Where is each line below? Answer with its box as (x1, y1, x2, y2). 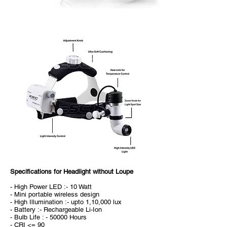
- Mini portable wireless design (10, 191, 99, 198)
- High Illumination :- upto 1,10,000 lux (10, 198, 122, 206)
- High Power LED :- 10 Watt (10, 183, 92, 191)
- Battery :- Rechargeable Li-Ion (10, 206, 102, 213)
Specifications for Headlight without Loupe (10, 168, 133, 175)
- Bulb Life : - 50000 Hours (10, 213, 87, 221)
